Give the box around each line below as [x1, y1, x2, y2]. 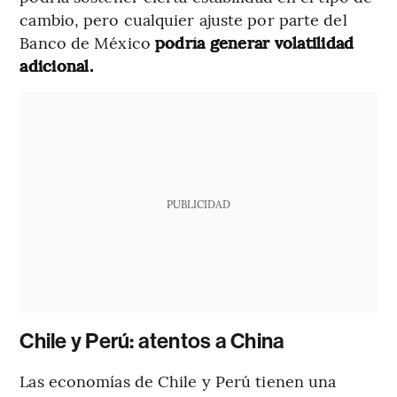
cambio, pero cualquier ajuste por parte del [19, 7, 347, 30]
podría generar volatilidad [155, 30, 354, 53]
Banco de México [19, 30, 155, 53]
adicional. [19, 53, 93, 76]
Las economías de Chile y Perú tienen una [19, 369, 337, 392]
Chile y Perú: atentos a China [19, 328, 285, 354]
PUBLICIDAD [166, 196, 230, 211]
